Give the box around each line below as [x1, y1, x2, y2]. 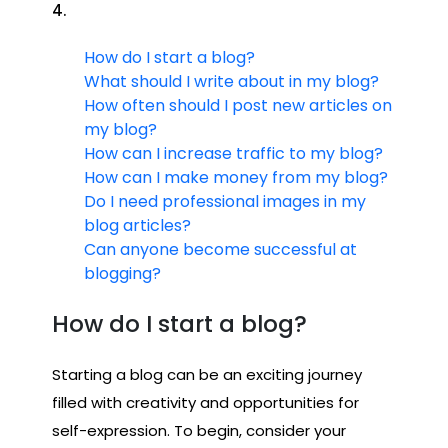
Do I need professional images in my [84, 190, 366, 214]
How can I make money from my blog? [84, 166, 388, 190]
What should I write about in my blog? [84, 70, 379, 94]
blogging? [84, 262, 161, 286]
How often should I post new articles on [84, 94, 392, 118]
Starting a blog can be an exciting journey [52, 364, 362, 386]
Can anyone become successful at [84, 238, 357, 262]
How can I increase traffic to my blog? [84, 142, 383, 166]
